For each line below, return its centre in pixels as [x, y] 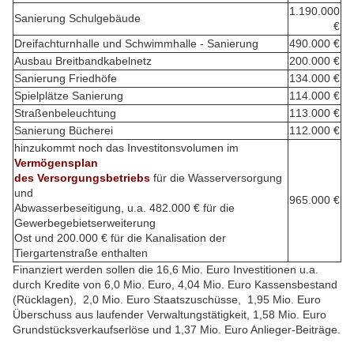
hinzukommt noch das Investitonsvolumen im [126, 148]
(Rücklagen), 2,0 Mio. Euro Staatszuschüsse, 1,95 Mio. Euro [167, 300]
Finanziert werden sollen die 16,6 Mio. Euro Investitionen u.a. [166, 270]
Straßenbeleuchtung [65, 113]
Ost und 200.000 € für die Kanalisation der [120, 238]
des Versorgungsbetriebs [82, 178]
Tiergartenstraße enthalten [81, 253]
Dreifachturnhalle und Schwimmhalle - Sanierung [136, 44]
